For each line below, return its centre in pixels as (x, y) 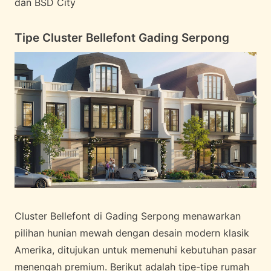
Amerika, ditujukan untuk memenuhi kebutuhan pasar (135, 250)
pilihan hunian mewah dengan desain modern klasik (132, 233)
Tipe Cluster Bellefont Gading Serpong (122, 38)
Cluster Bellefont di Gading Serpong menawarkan (128, 216)
